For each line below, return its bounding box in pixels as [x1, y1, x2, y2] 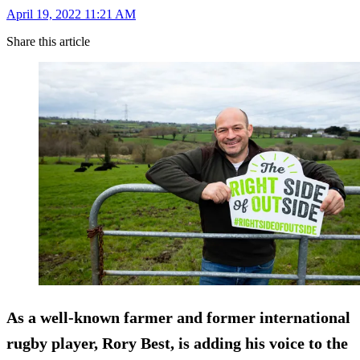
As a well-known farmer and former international [6, 308, 350, 326]
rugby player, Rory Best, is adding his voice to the [6, 333, 348, 352]
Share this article [6, 35, 90, 49]
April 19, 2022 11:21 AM [6, 7, 136, 22]
